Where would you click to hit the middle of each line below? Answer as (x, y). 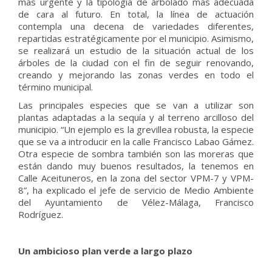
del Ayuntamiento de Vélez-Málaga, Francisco (136, 202)
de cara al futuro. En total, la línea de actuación (136, 14)
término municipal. (56, 87)
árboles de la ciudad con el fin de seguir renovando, (136, 63)
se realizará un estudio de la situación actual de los (136, 50)
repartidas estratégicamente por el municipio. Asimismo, (136, 38)
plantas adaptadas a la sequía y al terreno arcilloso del (136, 117)
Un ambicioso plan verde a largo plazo (105, 251)
